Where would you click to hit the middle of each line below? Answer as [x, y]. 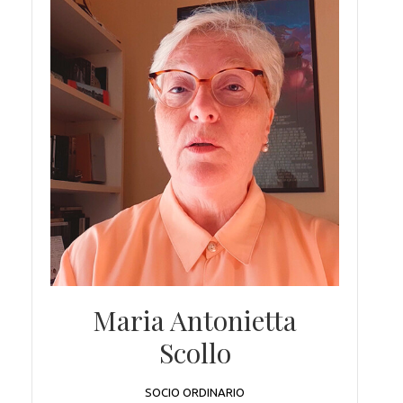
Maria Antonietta [195, 321]
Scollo [195, 353]
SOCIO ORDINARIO [195, 393]
